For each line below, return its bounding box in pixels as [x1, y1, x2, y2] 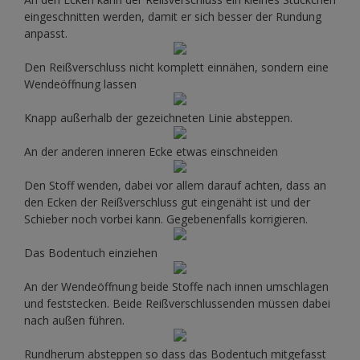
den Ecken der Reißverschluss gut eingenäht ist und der [24, 194, 310, 211]
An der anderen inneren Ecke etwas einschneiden [24, 144, 278, 160]
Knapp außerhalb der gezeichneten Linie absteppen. [24, 110, 292, 126]
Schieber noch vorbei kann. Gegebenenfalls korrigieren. [24, 211, 308, 227]
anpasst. [24, 26, 67, 42]
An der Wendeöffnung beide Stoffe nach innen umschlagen [24, 279, 329, 295]
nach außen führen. [24, 313, 125, 329]
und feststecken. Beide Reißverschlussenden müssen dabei [24, 296, 330, 312]
